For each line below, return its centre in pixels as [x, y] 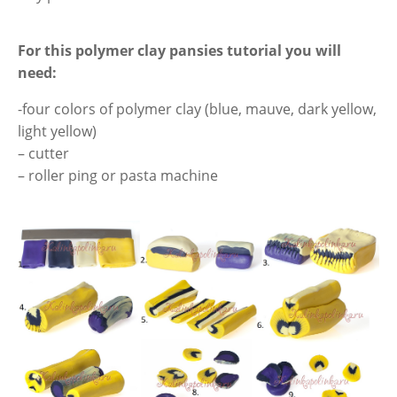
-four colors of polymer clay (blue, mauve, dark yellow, [197, 109]
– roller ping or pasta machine [118, 175]
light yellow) [57, 131]
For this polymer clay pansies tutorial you [167, 51]
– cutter [43, 153]
